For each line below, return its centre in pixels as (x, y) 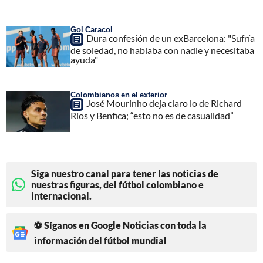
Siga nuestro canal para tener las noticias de (125, 174)
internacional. (61, 196)
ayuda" (84, 60)
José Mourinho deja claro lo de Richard (164, 103)
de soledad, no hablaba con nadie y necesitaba (162, 50)
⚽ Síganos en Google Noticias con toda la (120, 225)
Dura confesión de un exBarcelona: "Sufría (171, 38)
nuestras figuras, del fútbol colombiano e (117, 185)
